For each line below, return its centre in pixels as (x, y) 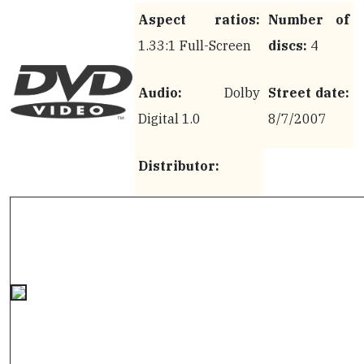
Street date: (309, 93)
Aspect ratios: (199, 19)
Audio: (160, 93)
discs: (288, 45)
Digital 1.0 (169, 119)
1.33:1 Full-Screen (195, 45)
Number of (309, 19)
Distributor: (179, 166)
